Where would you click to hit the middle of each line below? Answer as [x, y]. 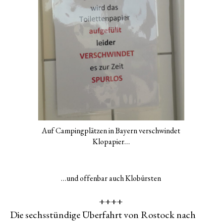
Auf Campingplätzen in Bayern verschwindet [111, 131]
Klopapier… [111, 142]
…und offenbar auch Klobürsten [111, 178]
